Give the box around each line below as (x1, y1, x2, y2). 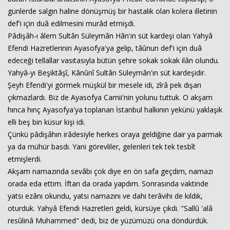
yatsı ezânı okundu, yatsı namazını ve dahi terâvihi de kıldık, (8, 191, 203, 201)
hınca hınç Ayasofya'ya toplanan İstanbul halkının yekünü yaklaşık (8, 105, 222, 114)
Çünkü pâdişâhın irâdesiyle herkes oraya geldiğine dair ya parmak (8, 129, 222, 139)
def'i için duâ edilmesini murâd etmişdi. (8, 18, 137, 28)
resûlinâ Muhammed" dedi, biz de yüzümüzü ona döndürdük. (8, 216, 210, 225)
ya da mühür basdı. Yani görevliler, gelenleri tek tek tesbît (8, 142, 196, 151)
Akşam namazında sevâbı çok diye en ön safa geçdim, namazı (8, 166, 213, 176)
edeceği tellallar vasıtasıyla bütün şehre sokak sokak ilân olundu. (8, 55, 219, 65)
